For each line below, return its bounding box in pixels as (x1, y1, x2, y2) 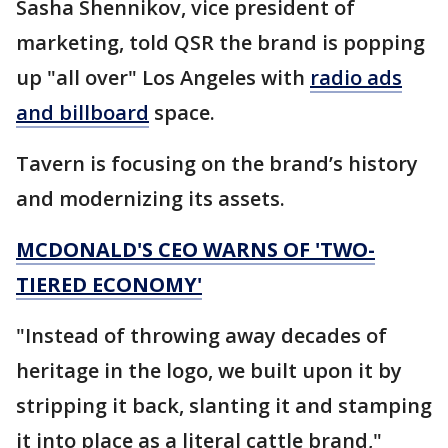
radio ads (310, 64, 402, 92)
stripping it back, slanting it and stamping (16, 392, 432, 420)
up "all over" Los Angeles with (16, 64, 310, 92)
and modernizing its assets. (16, 185, 290, 213)
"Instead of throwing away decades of (16, 322, 387, 350)
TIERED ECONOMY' (16, 271, 202, 299)
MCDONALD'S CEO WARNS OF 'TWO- (16, 236, 375, 264)
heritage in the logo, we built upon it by (16, 357, 402, 385)
